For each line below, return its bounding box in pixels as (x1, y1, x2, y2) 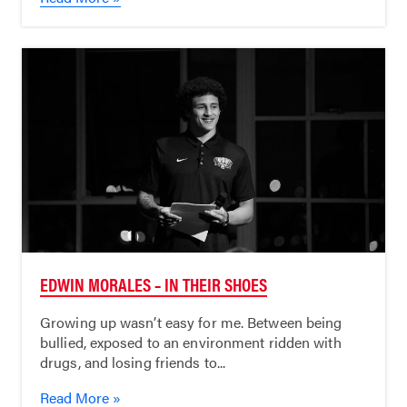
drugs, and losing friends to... (40, 352, 226, 372)
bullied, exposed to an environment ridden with (40, 332, 342, 352)
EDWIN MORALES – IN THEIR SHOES (40, 271, 267, 297)
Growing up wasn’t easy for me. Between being (40, 312, 342, 333)
